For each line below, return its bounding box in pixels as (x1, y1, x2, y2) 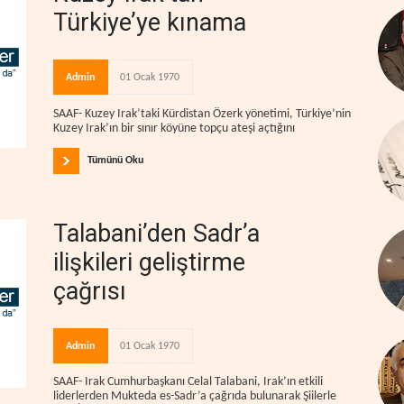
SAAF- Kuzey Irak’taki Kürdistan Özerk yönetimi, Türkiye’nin (53, 106, 351, 121)
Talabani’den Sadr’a (53, 218, 260, 248)
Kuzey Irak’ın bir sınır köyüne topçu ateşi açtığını (53, 121, 295, 135)
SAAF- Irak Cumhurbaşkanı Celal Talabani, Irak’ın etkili (53, 375, 323, 390)
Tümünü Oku (87, 154, 143, 166)
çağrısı (53, 276, 126, 306)
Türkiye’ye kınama (53, 8, 246, 37)
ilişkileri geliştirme (53, 247, 245, 277)
